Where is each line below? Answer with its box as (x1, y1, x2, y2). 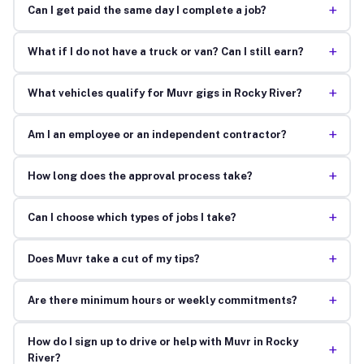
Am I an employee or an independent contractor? (27, 128, 287, 141)
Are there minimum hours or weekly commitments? (27, 294, 297, 307)
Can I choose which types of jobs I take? (27, 211, 236, 224)
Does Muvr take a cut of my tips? (27, 253, 200, 266)
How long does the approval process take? (27, 170, 253, 183)
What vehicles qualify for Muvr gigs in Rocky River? (27, 87, 302, 100)
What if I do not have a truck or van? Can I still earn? (27, 45, 304, 58)
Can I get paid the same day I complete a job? (27, 4, 266, 17)
